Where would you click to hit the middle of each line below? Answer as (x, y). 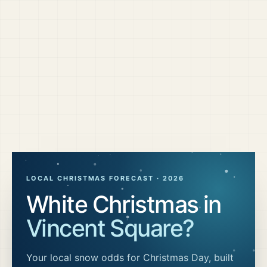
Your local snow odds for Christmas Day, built (130, 257)
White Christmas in (124, 204)
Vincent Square (105, 228)
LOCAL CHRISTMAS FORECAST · (94, 178)
